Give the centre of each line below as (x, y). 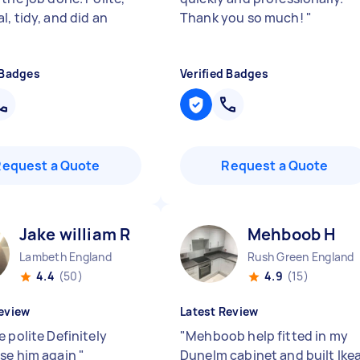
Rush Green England (301, 257)
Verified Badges (224, 74)
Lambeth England (65, 257)
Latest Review (219, 311)
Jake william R (75, 234)
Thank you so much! (243, 18)
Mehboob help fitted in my (267, 336)
